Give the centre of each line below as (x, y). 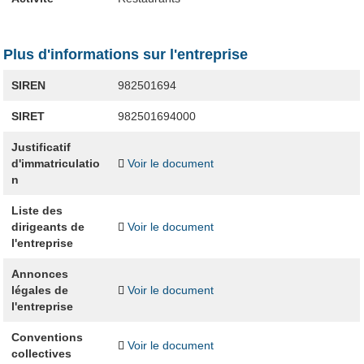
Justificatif (41, 147)
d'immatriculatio (55, 164)
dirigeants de (48, 227)
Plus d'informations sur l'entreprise (126, 54)
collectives (41, 354)
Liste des (37, 211)
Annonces (39, 274)
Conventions (47, 338)
